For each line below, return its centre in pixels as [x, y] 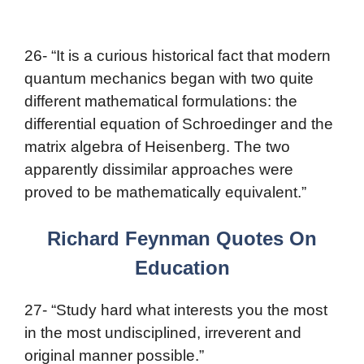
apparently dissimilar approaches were [159, 169]
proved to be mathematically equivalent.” [165, 192]
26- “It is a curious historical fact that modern [178, 55]
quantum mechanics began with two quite [169, 78]
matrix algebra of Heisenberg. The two [157, 146]
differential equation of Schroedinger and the [179, 123]
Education [182, 268]
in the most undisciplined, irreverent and [163, 333]
